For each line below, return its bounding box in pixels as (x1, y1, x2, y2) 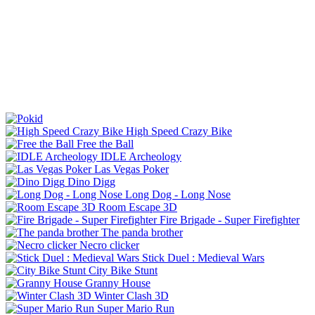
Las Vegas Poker (94, 162, 169, 175)
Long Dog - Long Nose (125, 188, 231, 200)
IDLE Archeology (101, 150, 181, 162)
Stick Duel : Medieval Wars (142, 251, 264, 264)
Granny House (85, 276, 150, 289)
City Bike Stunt (89, 264, 157, 276)
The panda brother (101, 226, 183, 238)
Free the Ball (77, 137, 134, 150)
